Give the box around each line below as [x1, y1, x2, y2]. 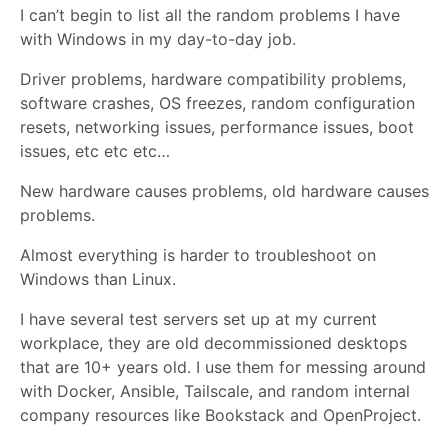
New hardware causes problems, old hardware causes [20, 180, 429, 201]
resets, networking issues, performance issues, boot [20, 116, 414, 137]
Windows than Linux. [20, 268, 176, 289]
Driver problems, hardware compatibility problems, [20, 68, 406, 89]
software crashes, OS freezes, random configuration [20, 92, 415, 113]
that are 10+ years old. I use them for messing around [20, 356, 426, 377]
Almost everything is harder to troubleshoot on [20, 244, 376, 265]
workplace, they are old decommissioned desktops [20, 332, 407, 353]
